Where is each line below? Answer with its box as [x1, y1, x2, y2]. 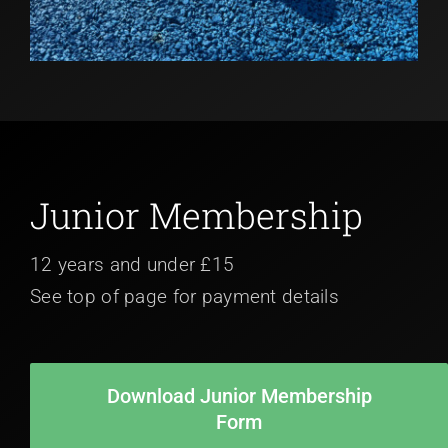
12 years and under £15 [30, 253, 235, 276]
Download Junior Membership [106, 384, 372, 408]
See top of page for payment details [30, 285, 339, 308]
